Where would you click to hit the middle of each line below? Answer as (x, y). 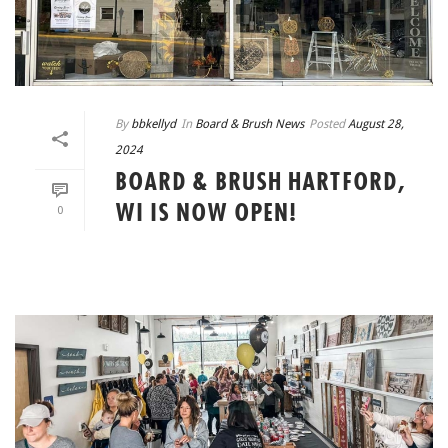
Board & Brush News (249, 123)
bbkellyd (153, 123)
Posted (327, 123)
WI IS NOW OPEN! (206, 213)
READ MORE (264, 259)
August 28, (376, 123)
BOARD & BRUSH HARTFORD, (260, 182)
